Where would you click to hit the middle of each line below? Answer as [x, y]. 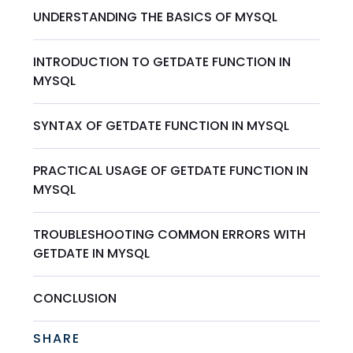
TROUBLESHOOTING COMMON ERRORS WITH [170, 234]
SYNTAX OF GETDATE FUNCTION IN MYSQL [162, 125]
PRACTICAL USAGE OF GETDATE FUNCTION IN [171, 170]
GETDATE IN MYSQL [92, 253]
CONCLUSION [75, 298]
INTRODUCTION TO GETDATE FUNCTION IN [162, 61]
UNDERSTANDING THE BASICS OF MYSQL [156, 17]
